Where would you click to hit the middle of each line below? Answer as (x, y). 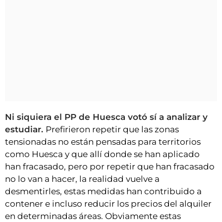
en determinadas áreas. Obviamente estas (93, 216)
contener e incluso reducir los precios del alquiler (108, 203)
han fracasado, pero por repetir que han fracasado (110, 166)
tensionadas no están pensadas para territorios (103, 141)
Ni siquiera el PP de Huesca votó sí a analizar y (106, 117)
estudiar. (25, 129)
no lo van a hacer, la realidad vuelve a (82, 179)
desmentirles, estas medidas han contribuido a (103, 191)
